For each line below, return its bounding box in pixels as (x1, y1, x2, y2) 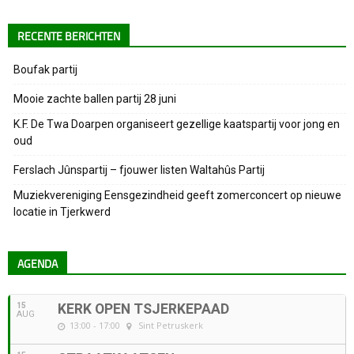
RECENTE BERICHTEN (17, 28, 120, 46)
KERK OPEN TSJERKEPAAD (58, 301, 229, 318)
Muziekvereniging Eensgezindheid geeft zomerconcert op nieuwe (13, 189, 341, 202)
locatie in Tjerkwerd (13, 205, 111, 219)
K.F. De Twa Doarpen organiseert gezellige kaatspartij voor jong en (13, 118, 340, 131)
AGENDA (17, 256, 58, 273)
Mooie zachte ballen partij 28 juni (13, 92, 176, 106)
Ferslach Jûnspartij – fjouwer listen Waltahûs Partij (13, 164, 265, 177)
